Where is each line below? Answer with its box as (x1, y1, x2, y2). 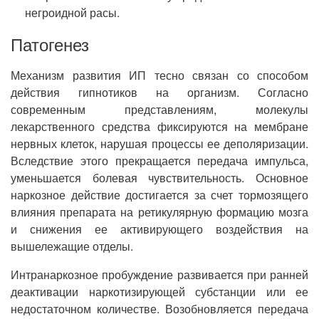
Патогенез (11, 31, 89, 56)
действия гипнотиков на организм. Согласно (11, 84, 308, 100)
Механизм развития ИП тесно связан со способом (11, 67, 308, 83)
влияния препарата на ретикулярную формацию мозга (11, 204, 308, 220)
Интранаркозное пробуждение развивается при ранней (11, 266, 308, 283)
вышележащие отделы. (11, 238, 133, 254)
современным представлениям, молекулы (11, 101, 308, 117)
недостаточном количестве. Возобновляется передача (11, 300, 308, 317)
